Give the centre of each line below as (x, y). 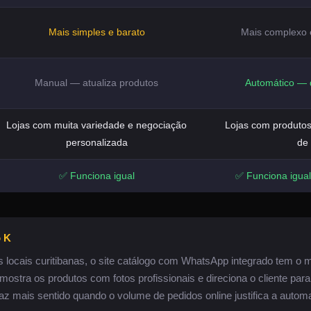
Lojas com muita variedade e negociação (96, 125)
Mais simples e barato (96, 32)
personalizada (96, 142)
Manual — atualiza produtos (96, 83)
